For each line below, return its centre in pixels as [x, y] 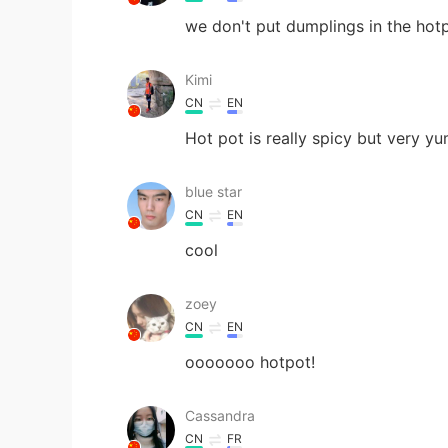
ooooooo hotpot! [250, 361]
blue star [213, 191]
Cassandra [220, 415]
